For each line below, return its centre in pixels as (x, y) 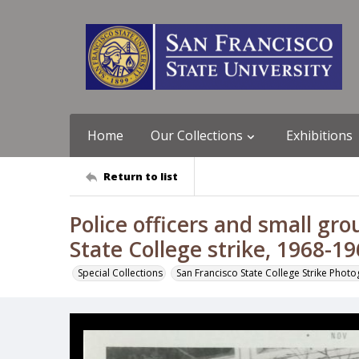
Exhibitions (319, 135)
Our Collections (197, 135)
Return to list (141, 176)
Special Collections (120, 273)
